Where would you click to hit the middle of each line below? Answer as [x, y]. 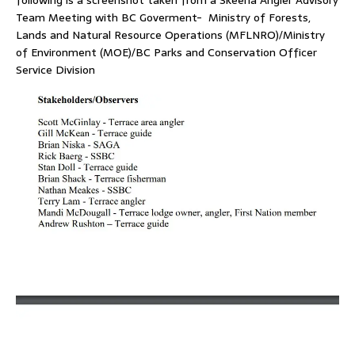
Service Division [55, 70]
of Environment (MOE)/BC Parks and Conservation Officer [166, 52]
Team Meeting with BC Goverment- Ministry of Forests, [163, 17]
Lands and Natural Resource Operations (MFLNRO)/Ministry [170, 35]
